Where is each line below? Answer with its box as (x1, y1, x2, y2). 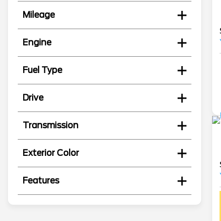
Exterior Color (23, 148, 79, 158)
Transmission (23, 120, 78, 131)
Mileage (23, 10, 55, 20)
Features (23, 176, 59, 186)
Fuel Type (23, 65, 62, 75)
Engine (23, 37, 51, 48)
